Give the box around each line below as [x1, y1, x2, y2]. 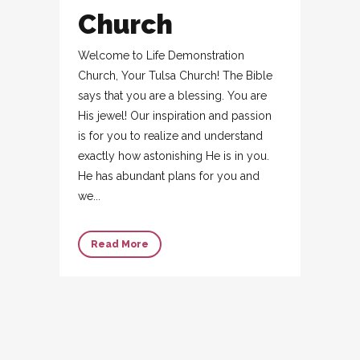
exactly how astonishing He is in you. [78, 149, 269, 162]
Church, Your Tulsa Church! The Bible [78, 69, 272, 82]
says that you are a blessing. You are [78, 89, 267, 102]
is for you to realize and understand [78, 129, 263, 142]
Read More [91, 239, 149, 250]
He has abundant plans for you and [78, 170, 260, 182]
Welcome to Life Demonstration [78, 49, 244, 62]
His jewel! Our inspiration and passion [78, 109, 272, 122]
